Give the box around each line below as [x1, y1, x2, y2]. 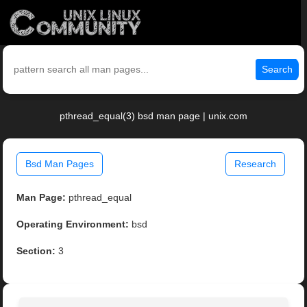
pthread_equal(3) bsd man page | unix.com [60, 110, 247, 122]
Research [234, 158, 276, 170]
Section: [16, 245, 56, 257]
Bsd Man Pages [25, 158, 95, 170]
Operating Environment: [16, 219, 130, 230]
